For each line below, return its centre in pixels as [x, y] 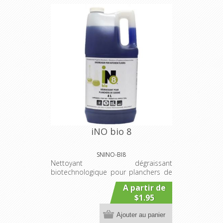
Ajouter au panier [141, 215]
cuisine [61, 181]
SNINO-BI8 [111, 155]
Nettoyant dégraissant [111, 163]
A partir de [144, 188]
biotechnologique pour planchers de [111, 172]
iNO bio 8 [111, 131]
